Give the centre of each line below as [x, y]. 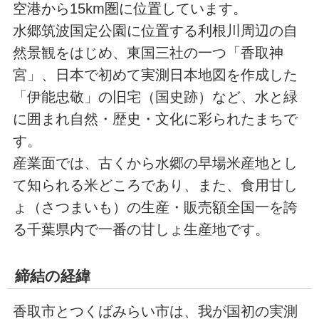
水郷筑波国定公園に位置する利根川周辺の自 [155, 30]
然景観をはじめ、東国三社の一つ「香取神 [148, 52]
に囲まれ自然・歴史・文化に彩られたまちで [155, 119]
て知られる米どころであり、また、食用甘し [155, 185]
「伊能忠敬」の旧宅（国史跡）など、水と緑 [155, 96]
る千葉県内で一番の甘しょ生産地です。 [141, 229]
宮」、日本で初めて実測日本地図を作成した [155, 74]
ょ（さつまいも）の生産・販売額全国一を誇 [155, 207]
